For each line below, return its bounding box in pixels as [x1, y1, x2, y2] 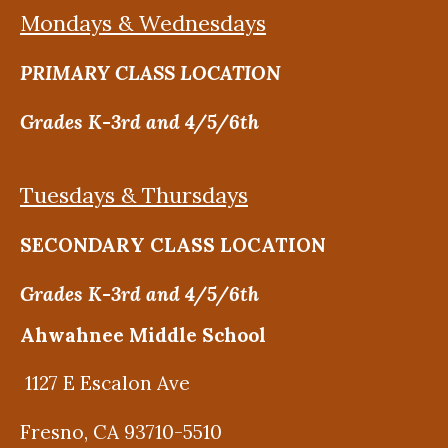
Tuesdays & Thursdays [20, 180, 248, 209]
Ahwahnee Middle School [20, 322, 266, 347]
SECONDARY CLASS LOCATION [20, 233, 331, 258]
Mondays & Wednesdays [20, 8, 266, 37]
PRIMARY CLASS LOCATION [20, 61, 281, 86]
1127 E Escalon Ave [20, 371, 190, 396]
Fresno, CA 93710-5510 [20, 419, 222, 444]
